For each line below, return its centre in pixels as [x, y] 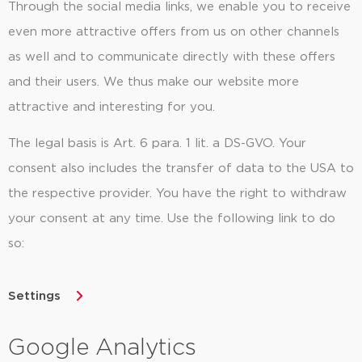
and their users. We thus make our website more [154, 82]
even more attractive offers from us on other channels [174, 32]
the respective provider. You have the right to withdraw [177, 194]
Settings [34, 297]
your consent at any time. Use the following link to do [172, 219]
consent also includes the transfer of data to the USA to [181, 169]
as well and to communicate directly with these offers [172, 57]
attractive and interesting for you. [114, 107]
